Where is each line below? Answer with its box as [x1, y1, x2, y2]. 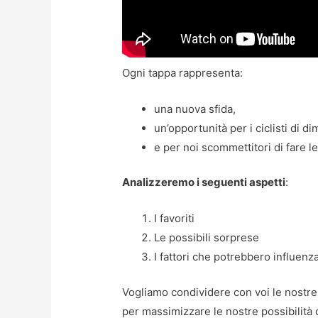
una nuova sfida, [154, 102, 236, 116]
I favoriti [154, 212, 195, 226]
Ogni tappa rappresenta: [122, 65, 243, 79]
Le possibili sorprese [154, 231, 260, 245]
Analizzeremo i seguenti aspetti [122, 175, 286, 190]
